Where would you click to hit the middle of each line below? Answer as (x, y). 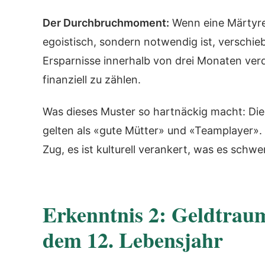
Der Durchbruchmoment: (106, 22)
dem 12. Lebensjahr (133, 240)
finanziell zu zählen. (92, 79)
